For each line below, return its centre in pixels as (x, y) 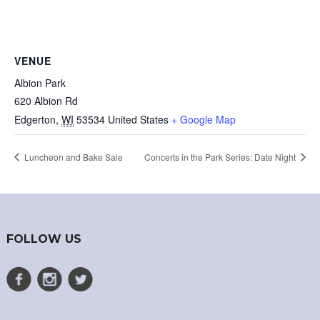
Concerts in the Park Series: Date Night (221, 156)
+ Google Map (204, 119)
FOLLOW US (44, 239)
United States (138, 119)
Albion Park (40, 82)
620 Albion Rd (46, 100)
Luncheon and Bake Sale (72, 156)
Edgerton (35, 119)
